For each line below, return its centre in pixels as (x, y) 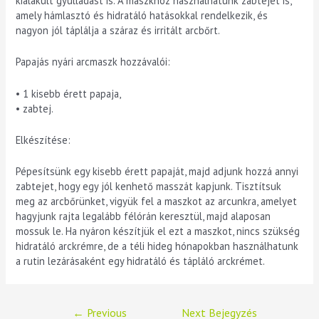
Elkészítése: (43, 140)
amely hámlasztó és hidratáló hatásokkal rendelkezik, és (142, 15)
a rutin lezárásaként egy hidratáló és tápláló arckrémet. (141, 261)
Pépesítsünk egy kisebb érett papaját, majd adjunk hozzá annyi (157, 172)
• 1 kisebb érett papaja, (69, 93)
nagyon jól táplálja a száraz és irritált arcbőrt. (118, 30)
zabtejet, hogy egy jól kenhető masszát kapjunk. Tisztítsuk (149, 187)
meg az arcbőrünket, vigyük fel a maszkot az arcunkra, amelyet (157, 202)
